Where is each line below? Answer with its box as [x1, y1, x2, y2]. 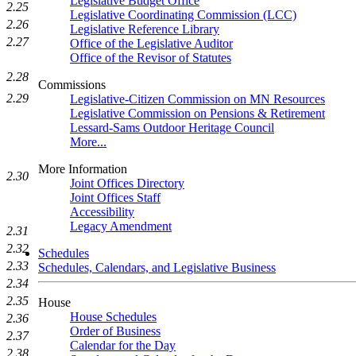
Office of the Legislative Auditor [70, 37, 233, 50]
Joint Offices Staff [70, 191, 161, 204]
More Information [38, 162, 127, 176]
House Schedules [70, 310, 157, 323]
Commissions [38, 78, 106, 91]
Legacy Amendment [70, 219, 172, 233]
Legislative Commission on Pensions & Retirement [70, 106, 325, 120]
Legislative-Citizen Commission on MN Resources [70, 92, 325, 106]
